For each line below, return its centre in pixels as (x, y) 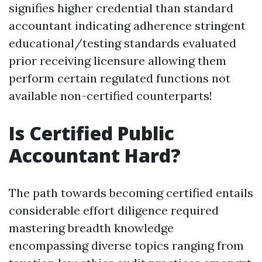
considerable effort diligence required (114, 210)
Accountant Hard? (95, 155)
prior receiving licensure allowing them (118, 61)
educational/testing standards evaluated (123, 43)
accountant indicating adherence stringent (127, 25)
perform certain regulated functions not (120, 78)
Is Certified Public (92, 133)
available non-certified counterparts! (111, 96)
